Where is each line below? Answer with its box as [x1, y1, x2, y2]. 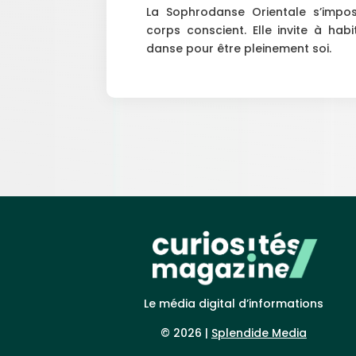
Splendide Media [211, 324, 307, 341]
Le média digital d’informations [143, 295, 323, 311]
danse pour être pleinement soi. [146, 40, 332, 56]
